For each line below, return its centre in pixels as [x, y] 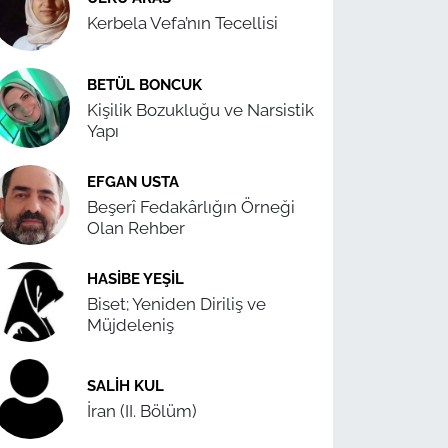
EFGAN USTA [133, 181]
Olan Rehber [136, 227]
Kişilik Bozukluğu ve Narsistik [201, 109]
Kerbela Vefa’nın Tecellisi [183, 23]
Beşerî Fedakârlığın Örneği [191, 206]
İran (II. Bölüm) [142, 411]
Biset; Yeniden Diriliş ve [177, 303]
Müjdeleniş [131, 324]
